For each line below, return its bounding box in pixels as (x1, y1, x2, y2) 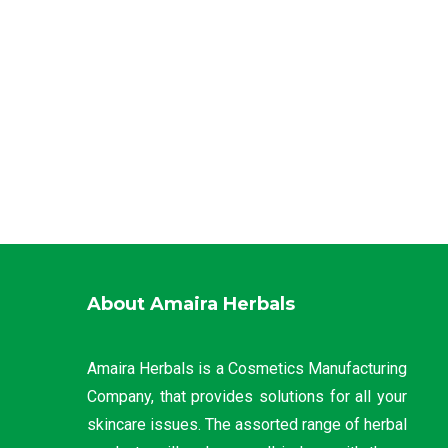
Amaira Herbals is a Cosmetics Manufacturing (87, 359, 407, 378)
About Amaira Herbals (87, 293, 295, 315)
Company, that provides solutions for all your (87, 387, 407, 406)
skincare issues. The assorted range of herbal (87, 415, 407, 434)
